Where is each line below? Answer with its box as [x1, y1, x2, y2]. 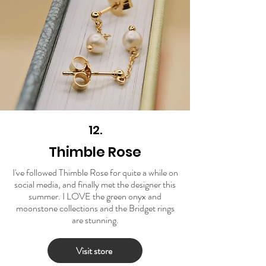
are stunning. [71, 213, 119, 227]
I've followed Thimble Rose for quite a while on [12, 166, 178, 180]
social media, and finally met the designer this [14, 178, 176, 192]
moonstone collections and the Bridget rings [15, 201, 175, 216]
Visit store [75, 243, 112, 258]
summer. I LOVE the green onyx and [28, 189, 161, 204]
